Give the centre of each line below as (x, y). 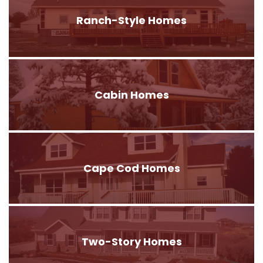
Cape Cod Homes (131, 168)
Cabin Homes (131, 95)
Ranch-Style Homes (131, 20)
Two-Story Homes (131, 241)
